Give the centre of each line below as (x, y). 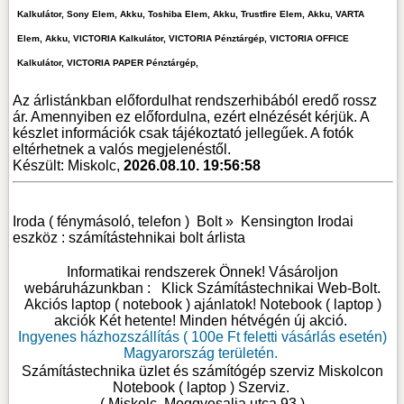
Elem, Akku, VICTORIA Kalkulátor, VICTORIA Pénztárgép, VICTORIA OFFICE (184, 38)
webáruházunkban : (93, 288)
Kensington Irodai (298, 221)
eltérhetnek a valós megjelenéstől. (122, 149)
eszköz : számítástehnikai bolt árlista (129, 237)
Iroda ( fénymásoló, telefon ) (101, 221)
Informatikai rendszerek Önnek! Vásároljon (203, 271)
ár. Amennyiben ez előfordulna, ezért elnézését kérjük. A (191, 116)
